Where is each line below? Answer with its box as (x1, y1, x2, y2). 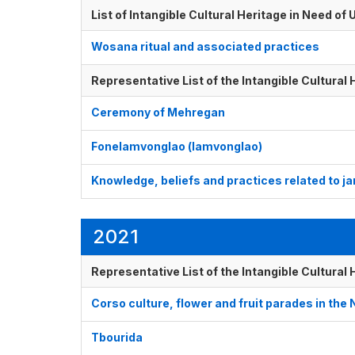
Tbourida (91, 330, 143, 345)
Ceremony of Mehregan (91, 105, 225, 120)
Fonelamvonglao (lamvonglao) (91, 139, 262, 154)
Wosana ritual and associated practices (91, 40, 319, 54)
